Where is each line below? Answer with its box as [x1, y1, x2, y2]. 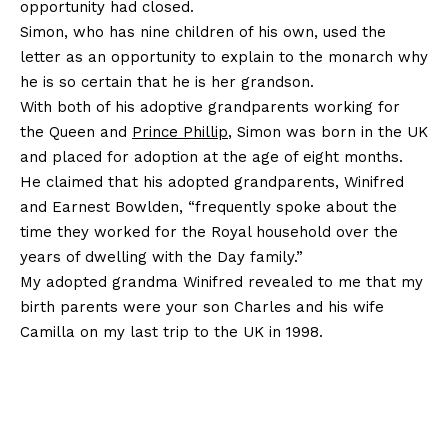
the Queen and [20, 123, 132, 142]
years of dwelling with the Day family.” [20, 248, 303, 267]
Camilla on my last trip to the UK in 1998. [20, 323, 323, 342]
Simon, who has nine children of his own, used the [20, 23, 386, 42]
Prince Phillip [132, 123, 228, 142]
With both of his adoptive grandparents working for [20, 98, 400, 117]
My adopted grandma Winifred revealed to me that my [20, 273, 423, 292]
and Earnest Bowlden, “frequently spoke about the [20, 198, 397, 217]
